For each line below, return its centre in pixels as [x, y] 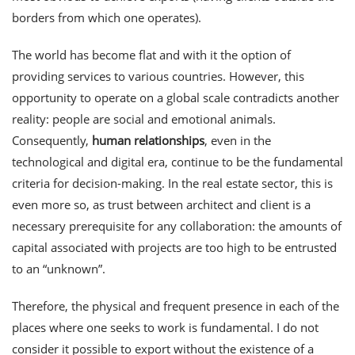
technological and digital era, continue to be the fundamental [177, 162]
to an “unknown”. [59, 269]
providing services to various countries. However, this [158, 76]
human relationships [148, 140]
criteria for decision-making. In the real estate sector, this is [172, 183]
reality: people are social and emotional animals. [144, 119]
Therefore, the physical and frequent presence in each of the [176, 305]
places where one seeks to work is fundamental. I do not [165, 327]
